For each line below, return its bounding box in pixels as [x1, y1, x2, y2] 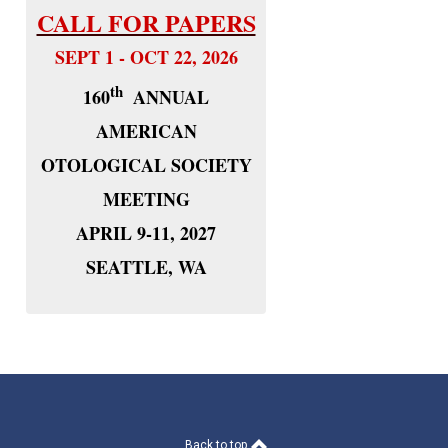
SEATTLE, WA [85, 254, 207, 280]
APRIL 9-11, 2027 [76, 220, 216, 246]
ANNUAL [133, 84, 209, 110]
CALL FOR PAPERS [36, 5, 256, 40]
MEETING [102, 186, 190, 212]
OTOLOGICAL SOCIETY [40, 152, 252, 178]
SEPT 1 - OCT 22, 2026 [54, 44, 238, 70]
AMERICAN [95, 118, 197, 144]
